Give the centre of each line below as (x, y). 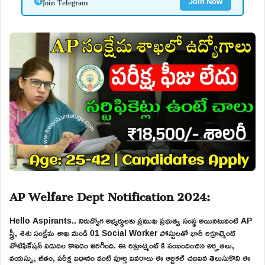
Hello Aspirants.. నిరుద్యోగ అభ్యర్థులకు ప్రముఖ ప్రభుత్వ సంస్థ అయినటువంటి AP (131, 220)
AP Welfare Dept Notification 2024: (110, 194)
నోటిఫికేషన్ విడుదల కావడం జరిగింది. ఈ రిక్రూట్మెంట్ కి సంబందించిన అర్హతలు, (122, 245)
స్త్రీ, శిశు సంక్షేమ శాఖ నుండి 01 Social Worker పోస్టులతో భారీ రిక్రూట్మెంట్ (122, 232)
